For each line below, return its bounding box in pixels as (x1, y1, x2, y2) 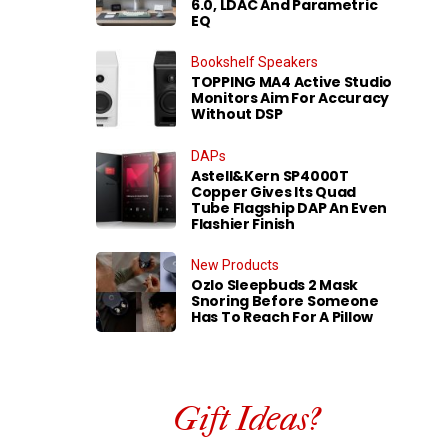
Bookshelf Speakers (191, 54, 318, 70)
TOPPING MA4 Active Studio (191, 72, 393, 92)
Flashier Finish (191, 213, 295, 234)
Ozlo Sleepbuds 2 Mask (191, 275, 359, 295)
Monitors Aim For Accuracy (191, 88, 390, 108)
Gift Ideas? (172, 398, 320, 439)
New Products (191, 257, 279, 273)
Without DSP (191, 104, 283, 124)
